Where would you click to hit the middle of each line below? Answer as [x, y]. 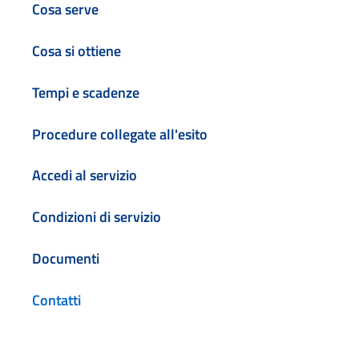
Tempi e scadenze [86, 92]
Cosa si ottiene [77, 51]
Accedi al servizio [85, 175]
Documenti [66, 258]
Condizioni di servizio [97, 217]
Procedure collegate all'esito [120, 134]
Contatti [56, 300]
